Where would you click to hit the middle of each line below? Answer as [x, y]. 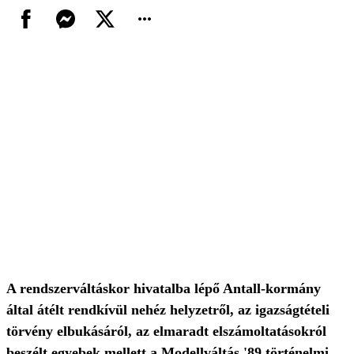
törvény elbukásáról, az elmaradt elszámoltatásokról [166, 331]
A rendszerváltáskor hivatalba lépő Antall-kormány [164, 289]
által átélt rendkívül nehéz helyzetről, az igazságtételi [168, 310]
